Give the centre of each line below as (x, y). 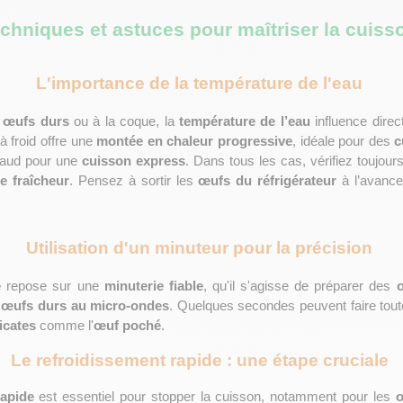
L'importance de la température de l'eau (201, 83)
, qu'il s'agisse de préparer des (300, 286)
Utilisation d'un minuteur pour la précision (201, 248)
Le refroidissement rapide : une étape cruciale (201, 360)
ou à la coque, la (124, 121)
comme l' (65, 326)
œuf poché (127, 326)
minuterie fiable (153, 286)
